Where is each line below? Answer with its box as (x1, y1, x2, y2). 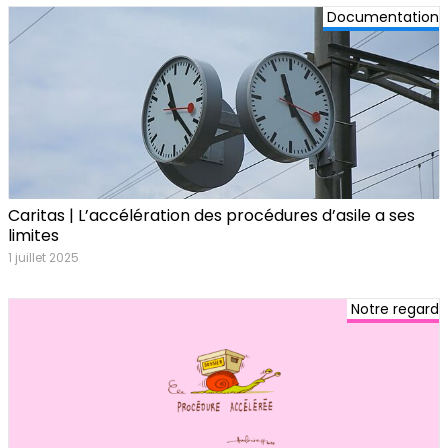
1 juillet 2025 (8, 249, 79, 267)
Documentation (327, 7, 439, 28)
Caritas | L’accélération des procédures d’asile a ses (8, 204, 415, 228)
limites (8, 224, 59, 248)
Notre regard (351, 299, 439, 320)
